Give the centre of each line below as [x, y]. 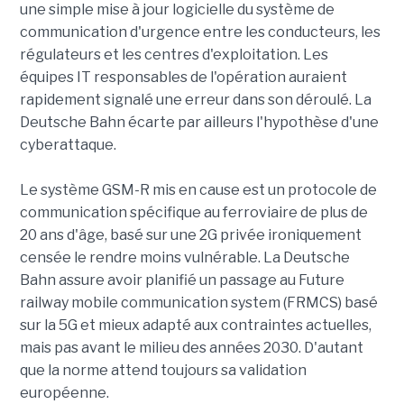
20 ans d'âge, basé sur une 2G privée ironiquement [190, 234]
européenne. [64, 392]
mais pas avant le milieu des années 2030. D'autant [191, 347]
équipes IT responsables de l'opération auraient [183, 77]
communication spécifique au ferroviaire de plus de [193, 212]
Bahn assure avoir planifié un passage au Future [182, 280]
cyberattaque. [68, 144]
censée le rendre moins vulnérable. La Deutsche [184, 257]
